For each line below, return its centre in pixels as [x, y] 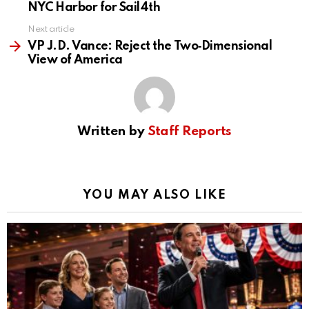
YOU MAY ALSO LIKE [154, 196]
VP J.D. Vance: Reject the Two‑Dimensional [150, 47]
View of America [75, 60]
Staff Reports [189, 132]
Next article [51, 30]
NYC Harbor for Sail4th [94, 8]
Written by [112, 132]
